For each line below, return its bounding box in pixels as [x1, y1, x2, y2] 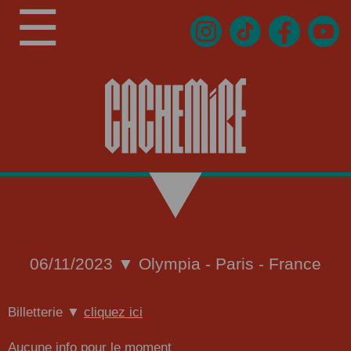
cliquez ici [84, 305, 143, 320]
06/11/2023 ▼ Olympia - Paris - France [30, 255, 321, 273]
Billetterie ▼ [8, 305, 84, 320]
